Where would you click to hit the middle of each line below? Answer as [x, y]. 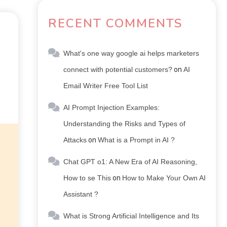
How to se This [87, 178]
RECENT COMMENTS [115, 23]
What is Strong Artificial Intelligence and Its [131, 216]
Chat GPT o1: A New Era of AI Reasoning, [130, 162]
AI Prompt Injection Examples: [111, 107]
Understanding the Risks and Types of [124, 124]
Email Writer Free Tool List [106, 86]
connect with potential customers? [118, 69]
